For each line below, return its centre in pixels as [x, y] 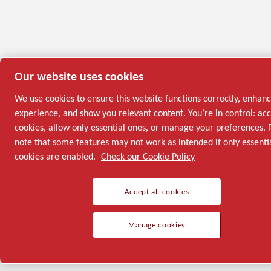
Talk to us [181, 262]
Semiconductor [44, 262]
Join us [250, 262]
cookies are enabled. [56, 157]
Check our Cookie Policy [148, 157]
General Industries [113, 262]
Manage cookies [157, 225]
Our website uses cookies [79, 77]
